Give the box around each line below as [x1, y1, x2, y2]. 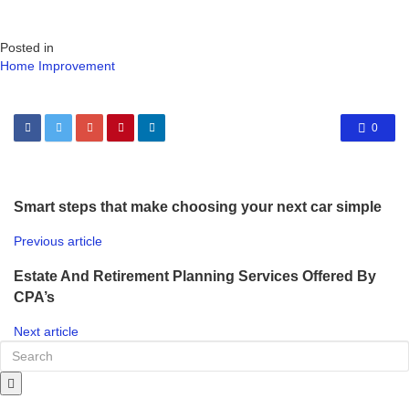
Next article [14, 323, 79, 339]
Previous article [14, 234, 102, 249]
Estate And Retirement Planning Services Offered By [14, 267, 376, 284]
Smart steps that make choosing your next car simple [14, 197, 382, 215]
